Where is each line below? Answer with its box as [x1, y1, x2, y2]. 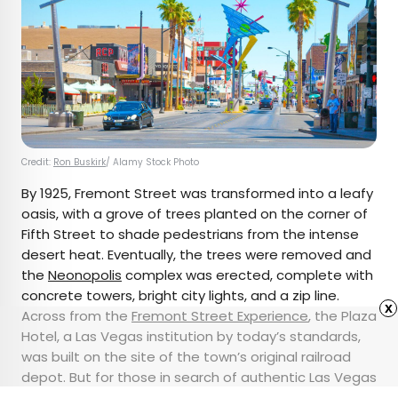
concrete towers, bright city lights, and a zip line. [21, 286, 339, 306]
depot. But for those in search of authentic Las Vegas [21, 368, 377, 387]
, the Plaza [308, 306, 377, 326]
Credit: [21, 155, 53, 170]
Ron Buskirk [53, 155, 106, 170]
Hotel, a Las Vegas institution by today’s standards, [21, 327, 361, 346]
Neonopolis [48, 266, 122, 285]
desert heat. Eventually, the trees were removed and [21, 245, 371, 265]
